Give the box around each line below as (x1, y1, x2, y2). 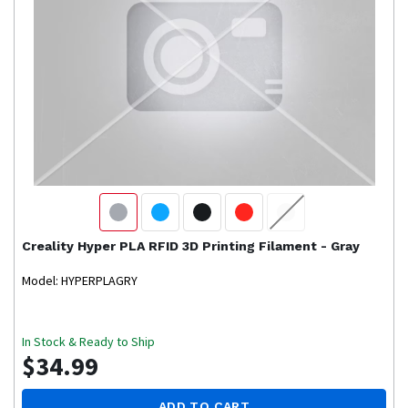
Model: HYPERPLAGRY (22, 272, 138, 290)
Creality (22, 239, 74, 254)
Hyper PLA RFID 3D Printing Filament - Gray (77, 239, 360, 254)
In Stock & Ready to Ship (22, 333, 155, 351)
